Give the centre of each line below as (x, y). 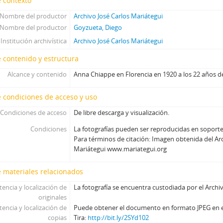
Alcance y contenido (37, 74)
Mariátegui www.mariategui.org (120, 149)
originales (52, 197)
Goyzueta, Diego (98, 27)
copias (57, 218)
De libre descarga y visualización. (122, 112)
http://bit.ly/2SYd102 (118, 218)
